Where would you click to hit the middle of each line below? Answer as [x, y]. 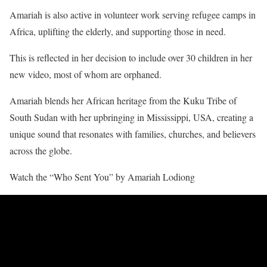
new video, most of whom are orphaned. [86, 74]
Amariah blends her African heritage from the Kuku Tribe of [123, 101]
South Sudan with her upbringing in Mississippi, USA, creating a [131, 117]
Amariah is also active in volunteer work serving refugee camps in [133, 15]
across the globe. [41, 151]
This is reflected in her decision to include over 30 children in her [131, 58]
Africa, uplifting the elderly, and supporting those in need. [119, 32]
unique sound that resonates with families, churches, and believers [133, 134]
